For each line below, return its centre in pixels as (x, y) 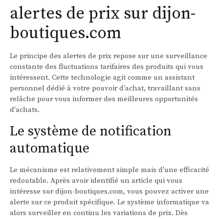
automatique (50, 149)
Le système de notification (91, 131)
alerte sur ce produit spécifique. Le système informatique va (109, 202)
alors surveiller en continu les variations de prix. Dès (99, 213)
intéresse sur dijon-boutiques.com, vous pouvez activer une (109, 192)
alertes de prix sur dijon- (103, 14)
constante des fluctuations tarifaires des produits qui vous (107, 67)
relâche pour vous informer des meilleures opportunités (104, 99)
